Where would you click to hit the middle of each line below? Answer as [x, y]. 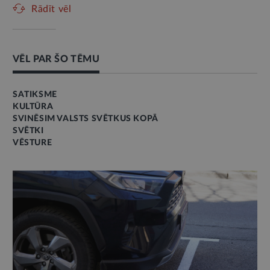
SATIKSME [35, 94]
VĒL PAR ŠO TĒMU [56, 59]
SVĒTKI [28, 130]
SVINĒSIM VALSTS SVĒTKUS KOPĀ [86, 118]
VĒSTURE [33, 143]
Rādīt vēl [52, 9]
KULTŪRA [33, 106]
